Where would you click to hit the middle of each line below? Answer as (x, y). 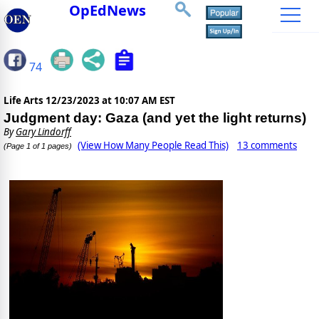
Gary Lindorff (43, 132)
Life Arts (25, 101)
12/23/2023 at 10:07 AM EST (110, 101)
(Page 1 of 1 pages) (38, 146)
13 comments (267, 146)
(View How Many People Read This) (153, 146)
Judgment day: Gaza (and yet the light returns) (155, 118)
